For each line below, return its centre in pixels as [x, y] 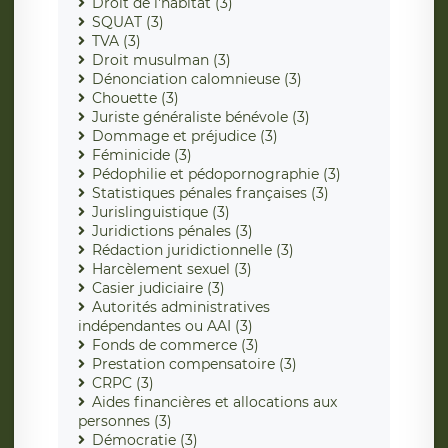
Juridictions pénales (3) [172, 231]
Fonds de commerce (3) [175, 345]
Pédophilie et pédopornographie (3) [216, 174]
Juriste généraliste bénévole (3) [201, 117]
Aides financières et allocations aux [214, 402]
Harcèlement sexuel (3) [172, 269]
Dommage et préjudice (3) [185, 136]
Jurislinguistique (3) [161, 212]
